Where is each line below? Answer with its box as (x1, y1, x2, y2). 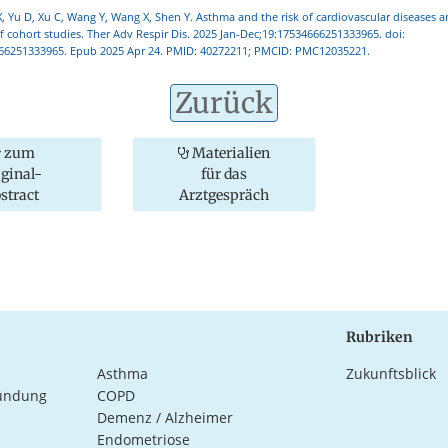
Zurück (175, 84, 273, 121)
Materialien (188, 143, 270, 162)
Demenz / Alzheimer (96, 407, 233, 427)
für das (200, 164, 247, 183)
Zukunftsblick (345, 363, 436, 383)
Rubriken (345, 327, 413, 346)
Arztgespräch (178, 185, 269, 204)
